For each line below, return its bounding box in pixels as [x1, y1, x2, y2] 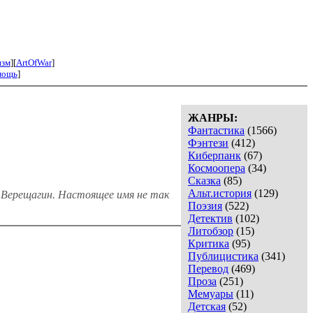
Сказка [188, 175, 221, 187]
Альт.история [188, 187, 252, 200]
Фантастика [188, 124, 245, 137]
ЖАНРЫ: [188, 112, 238, 124]
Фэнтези [188, 137, 228, 150]
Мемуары [188, 288, 233, 300]
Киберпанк [188, 150, 241, 162]
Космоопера [188, 162, 245, 175]
